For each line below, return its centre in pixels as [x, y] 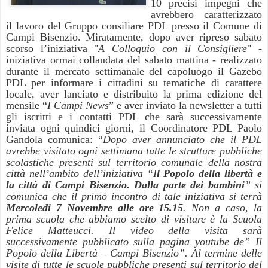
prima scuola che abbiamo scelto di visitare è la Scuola [134, 219]
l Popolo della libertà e [209, 174]
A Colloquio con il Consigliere [173, 49]
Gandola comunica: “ [54, 140]
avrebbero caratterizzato [206, 15]
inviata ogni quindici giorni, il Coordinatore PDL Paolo [134, 128]
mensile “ [27, 106]
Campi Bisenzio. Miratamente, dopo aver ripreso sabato [134, 37]
